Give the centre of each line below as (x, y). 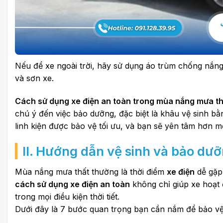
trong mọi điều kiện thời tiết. (67, 196)
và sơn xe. (34, 78)
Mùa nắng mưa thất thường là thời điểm (91, 171)
